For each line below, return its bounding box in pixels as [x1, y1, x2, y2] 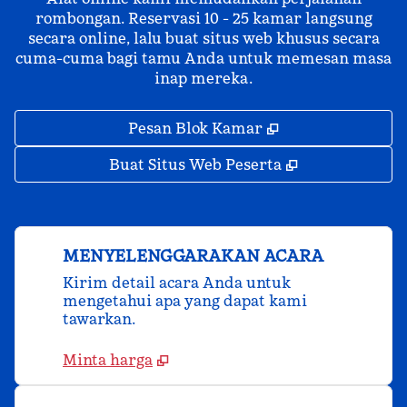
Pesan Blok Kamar [128, 119, 263, 137]
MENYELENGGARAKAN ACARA [63, 245, 323, 266]
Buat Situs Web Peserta [109, 155, 282, 174]
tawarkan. [63, 310, 135, 328]
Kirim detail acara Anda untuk [63, 273, 291, 292]
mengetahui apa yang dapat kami [63, 292, 307, 310]
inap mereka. [154, 69, 253, 87]
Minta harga [63, 351, 153, 369]
